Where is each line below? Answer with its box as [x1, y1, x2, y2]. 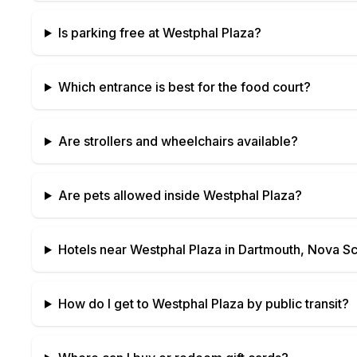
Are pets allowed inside [57, 187, 203, 203]
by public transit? [243, 296, 349, 312]
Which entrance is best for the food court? [57, 79, 311, 95]
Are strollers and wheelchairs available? [57, 133, 298, 149]
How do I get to [57, 296, 152, 312]
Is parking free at [57, 25, 163, 41]
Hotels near [57, 241, 130, 257]
